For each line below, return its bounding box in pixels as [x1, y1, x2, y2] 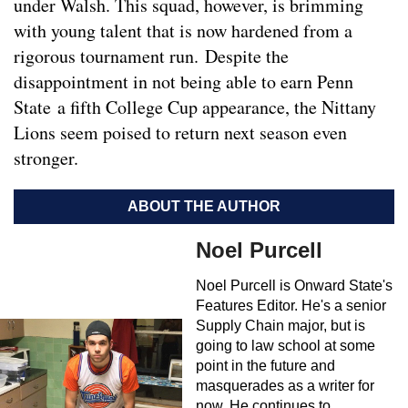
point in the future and [196, 358, 335, 374]
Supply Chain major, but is [196, 318, 365, 334]
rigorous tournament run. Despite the [14, 44, 289, 69]
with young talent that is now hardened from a [14, 18, 352, 44]
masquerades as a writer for [196, 378, 374, 394]
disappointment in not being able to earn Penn [14, 69, 353, 95]
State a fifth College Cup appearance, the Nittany [14, 95, 376, 120]
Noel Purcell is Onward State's [196, 278, 393, 294]
